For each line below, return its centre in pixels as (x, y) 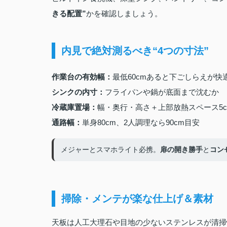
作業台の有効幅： (82, 77)
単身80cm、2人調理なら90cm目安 (141, 122)
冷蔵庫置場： (74, 107)
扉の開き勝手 (181, 149)
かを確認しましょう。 (124, 13)
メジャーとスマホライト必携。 (110, 149)
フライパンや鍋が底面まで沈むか (162, 92)
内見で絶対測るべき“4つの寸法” (135, 51)
